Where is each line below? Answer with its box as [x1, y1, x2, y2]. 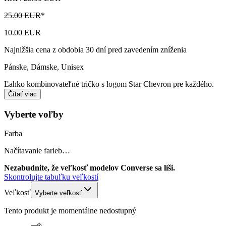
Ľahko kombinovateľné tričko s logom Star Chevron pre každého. [4, 79, 214, 88]
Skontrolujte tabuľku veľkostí [4, 173, 98, 182]
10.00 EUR [4, 28, 41, 37]
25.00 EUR [4, 11, 41, 20]
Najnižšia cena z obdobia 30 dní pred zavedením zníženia [4, 45, 187, 54]
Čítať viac [8, 90, 37, 98]
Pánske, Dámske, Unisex [4, 62, 84, 71]
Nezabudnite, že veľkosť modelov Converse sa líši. [4, 163, 175, 173]
